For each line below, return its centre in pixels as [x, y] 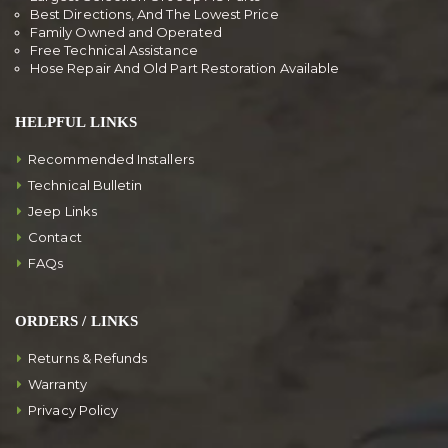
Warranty [57, 383]
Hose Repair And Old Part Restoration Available [185, 67]
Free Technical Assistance [114, 49]
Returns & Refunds [88, 357]
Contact [55, 236]
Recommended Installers [111, 158]
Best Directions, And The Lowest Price [154, 13]
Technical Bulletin [85, 184]
